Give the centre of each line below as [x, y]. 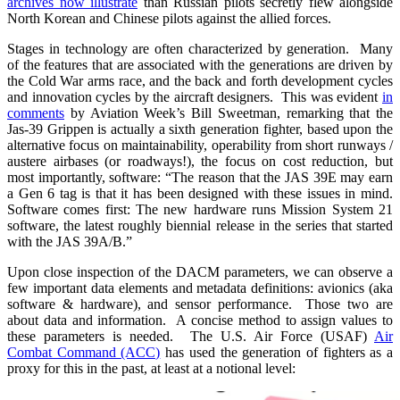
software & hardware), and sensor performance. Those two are [200, 304]
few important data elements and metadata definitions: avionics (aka [200, 287]
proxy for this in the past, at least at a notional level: [151, 368]
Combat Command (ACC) [84, 352]
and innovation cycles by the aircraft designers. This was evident [195, 96]
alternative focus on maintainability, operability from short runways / [200, 145]
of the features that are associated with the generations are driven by [200, 64]
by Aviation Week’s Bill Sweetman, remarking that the [229, 112]
